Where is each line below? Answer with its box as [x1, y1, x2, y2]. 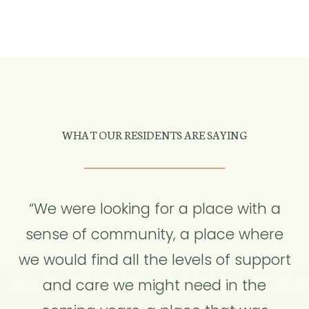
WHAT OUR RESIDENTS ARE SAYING [62, 127, 247, 142]
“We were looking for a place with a [28, 199, 281, 219]
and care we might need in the [43, 275, 266, 295]
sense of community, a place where [26, 224, 283, 244]
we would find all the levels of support [18, 250, 291, 270]
